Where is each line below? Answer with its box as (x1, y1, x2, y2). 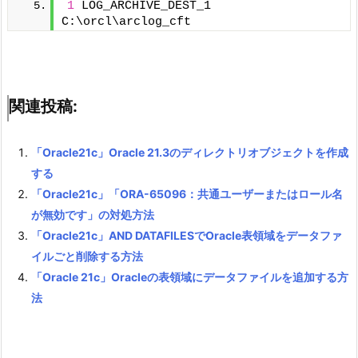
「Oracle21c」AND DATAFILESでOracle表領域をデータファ (31, 228, 342, 242)
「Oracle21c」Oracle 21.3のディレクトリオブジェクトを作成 (31, 145, 348, 159)
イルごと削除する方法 (31, 249, 143, 263)
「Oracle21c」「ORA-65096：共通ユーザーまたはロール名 (31, 186, 343, 201)
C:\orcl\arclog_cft (62, 14, 191, 29)
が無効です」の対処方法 (31, 207, 154, 221)
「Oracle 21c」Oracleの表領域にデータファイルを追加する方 (31, 269, 348, 284)
